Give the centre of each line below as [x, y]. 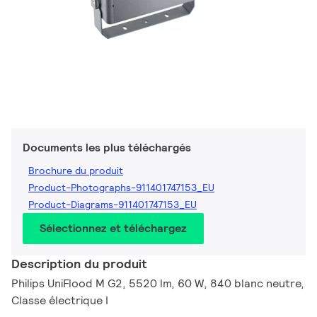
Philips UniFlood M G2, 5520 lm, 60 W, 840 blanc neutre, [158, 284]
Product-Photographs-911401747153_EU [121, 188]
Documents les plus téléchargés [107, 148]
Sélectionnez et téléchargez [113, 229]
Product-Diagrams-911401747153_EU [113, 205]
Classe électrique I [60, 301]
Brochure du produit [76, 171]
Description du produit [79, 264]
